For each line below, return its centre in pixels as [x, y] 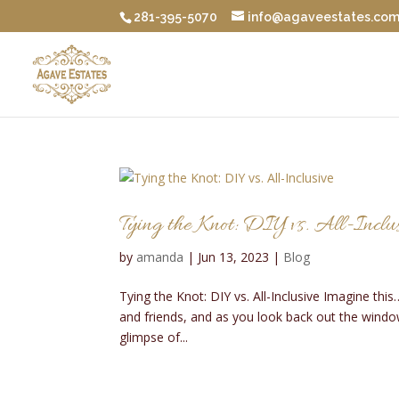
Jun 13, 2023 [234, 257]
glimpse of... [154, 337]
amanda [160, 257]
